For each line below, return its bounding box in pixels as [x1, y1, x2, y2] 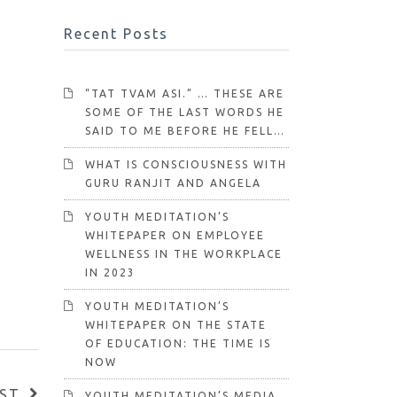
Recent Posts [64, 26, 169, 42]
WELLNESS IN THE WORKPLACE [85, 248, 284, 260]
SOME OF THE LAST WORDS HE [85, 106, 285, 118]
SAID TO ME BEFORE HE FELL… [85, 125, 286, 136]
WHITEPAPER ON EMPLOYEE [85, 230, 266, 241]
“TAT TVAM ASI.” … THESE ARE [85, 88, 285, 99]
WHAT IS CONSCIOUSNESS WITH [85, 159, 288, 170]
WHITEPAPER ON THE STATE [85, 319, 268, 331]
